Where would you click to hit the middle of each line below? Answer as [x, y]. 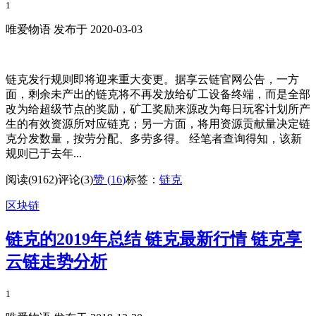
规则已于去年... [44, 154]
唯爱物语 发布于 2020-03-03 [74, 30]
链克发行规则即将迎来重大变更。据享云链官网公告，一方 [152, 80]
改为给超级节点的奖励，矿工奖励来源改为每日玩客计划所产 [158, 109]
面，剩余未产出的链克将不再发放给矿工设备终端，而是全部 [158, 95]
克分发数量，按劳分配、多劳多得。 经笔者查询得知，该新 [154, 139]
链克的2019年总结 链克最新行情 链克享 [154, 239]
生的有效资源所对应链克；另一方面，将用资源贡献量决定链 [158, 124]
